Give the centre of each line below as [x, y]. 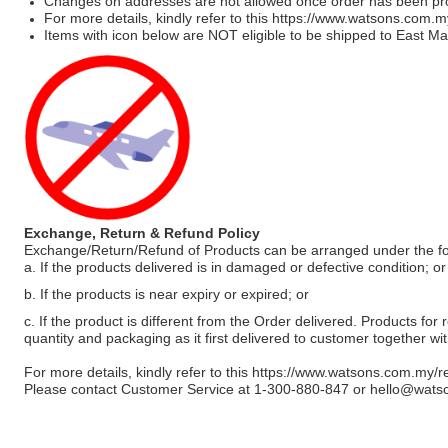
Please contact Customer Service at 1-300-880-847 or [197, 389]
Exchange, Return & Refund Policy [142, 233]
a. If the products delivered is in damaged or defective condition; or [235, 267]
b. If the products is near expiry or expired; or [166, 294]
